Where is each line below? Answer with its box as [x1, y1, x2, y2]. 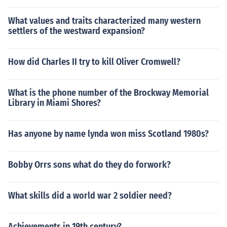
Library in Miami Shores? [8, 97, 101, 108]
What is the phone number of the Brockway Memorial [8, 87, 209, 98]
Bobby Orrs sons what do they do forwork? [8, 159, 171, 170]
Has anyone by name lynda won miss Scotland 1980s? [8, 128, 209, 139]
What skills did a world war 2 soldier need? [8, 190, 172, 201]
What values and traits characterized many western [8, 15, 201, 26]
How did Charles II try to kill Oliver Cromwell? [8, 56, 180, 67]
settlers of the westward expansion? [8, 25, 145, 36]
